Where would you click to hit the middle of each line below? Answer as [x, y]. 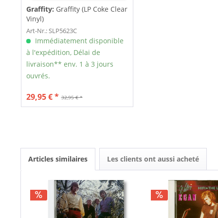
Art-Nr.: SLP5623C [51, 31]
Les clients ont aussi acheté [153, 159]
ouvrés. [38, 76]
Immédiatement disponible [78, 41]
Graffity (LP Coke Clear [91, 9]
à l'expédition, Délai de [63, 53]
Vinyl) [35, 19]
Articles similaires [58, 159]
